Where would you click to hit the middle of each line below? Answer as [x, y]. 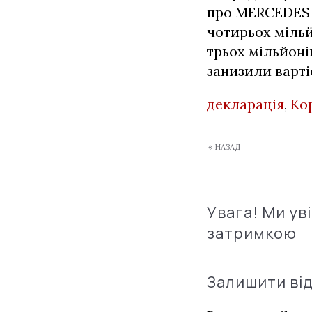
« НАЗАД [224, 147]
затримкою [252, 233]
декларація [245, 104]
